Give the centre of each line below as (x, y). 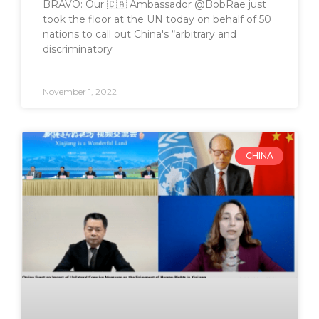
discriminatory (78, 49)
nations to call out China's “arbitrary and (140, 34)
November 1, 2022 (80, 91)
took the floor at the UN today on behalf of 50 (157, 19)
